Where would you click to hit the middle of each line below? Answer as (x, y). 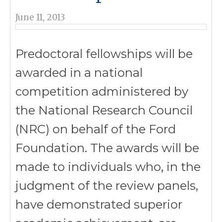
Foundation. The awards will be (107, 148)
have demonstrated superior (99, 204)
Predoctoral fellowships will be (104, 54)
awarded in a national (79, 73)
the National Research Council (104, 110)
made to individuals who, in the (108, 167)
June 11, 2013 (40, 17)
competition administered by (102, 91)
